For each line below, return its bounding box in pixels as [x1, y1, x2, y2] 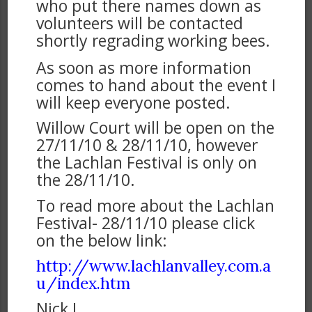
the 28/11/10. [36, 169, 135, 192]
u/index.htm [36, 273, 130, 294]
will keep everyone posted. [36, 91, 231, 114]
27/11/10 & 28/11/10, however [36, 134, 258, 157]
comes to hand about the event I [36, 73, 276, 96]
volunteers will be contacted [36, 11, 243, 34]
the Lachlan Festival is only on [36, 151, 257, 174]
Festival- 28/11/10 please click [36, 211, 255, 234]
